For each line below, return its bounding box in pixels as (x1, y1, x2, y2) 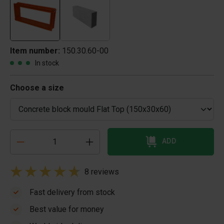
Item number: (10, 46, 62, 55)
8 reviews (84, 167, 119, 176)
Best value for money (29, 204, 104, 214)
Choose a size (10, 83, 64, 92)
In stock (35, 59, 59, 67)
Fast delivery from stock (29, 187, 115, 197)
